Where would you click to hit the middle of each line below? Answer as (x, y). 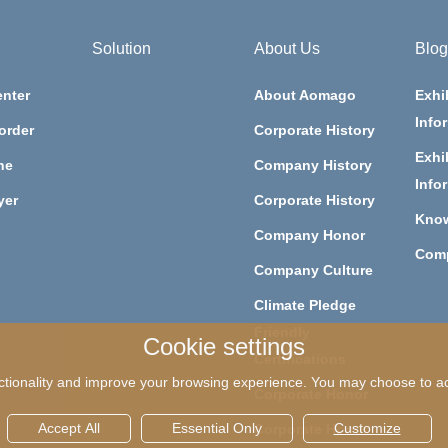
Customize (367, 428)
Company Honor (309, 235)
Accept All (68, 428)
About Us (286, 48)
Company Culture (313, 270)
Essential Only (216, 428)
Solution (122, 48)
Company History (312, 165)
